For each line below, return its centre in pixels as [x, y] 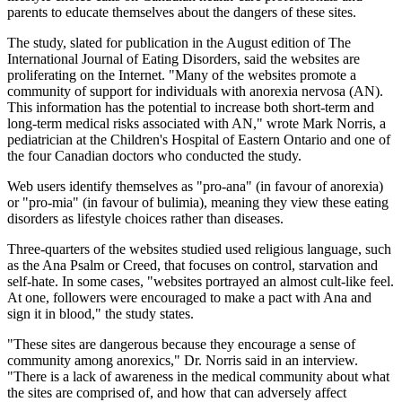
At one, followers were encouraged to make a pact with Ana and [189, 297]
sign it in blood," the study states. [100, 313]
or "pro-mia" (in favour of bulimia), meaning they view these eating [198, 202]
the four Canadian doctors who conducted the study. [154, 155]
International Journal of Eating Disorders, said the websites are [184, 58]
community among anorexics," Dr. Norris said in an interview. [183, 360]
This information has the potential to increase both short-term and [191, 107]
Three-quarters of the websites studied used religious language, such [199, 249]
